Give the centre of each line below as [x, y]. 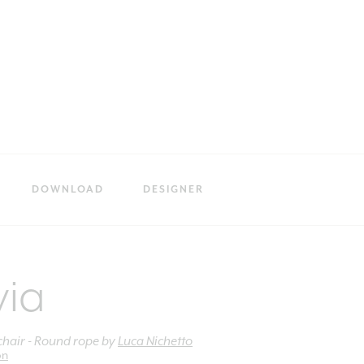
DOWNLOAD [68, 190]
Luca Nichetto [155, 342]
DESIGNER [173, 190]
